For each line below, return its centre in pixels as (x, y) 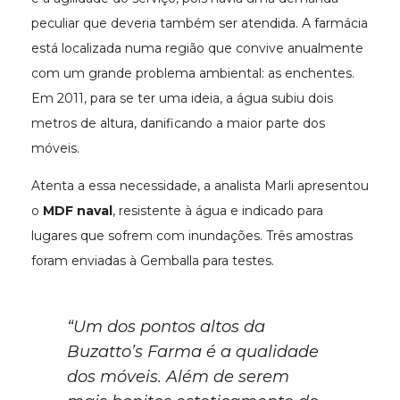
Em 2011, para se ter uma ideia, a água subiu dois (182, 99)
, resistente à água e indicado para (218, 211)
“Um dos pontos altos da (166, 327)
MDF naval (78, 211)
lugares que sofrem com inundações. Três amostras (192, 236)
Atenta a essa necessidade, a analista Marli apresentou (200, 186)
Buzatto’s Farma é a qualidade (193, 352)
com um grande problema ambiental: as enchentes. (193, 74)
